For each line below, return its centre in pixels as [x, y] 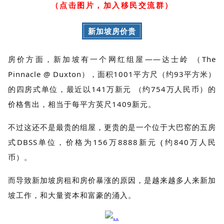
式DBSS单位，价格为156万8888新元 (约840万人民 [112, 142]
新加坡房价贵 [112, 31]
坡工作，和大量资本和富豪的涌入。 [72, 195]
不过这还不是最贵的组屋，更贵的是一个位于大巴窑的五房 [112, 127]
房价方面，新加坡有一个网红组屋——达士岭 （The [112, 59]
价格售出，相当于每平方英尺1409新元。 [82, 104]
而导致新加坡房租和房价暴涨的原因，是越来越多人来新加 [112, 180]
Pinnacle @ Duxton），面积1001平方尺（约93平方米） [112, 74]
